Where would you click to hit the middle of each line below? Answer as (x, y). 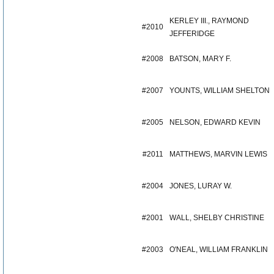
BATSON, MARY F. (200, 59)
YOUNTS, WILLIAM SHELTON (220, 91)
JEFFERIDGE (192, 34)
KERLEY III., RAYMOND (209, 21)
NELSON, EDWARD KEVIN (215, 122)
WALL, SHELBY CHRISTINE (217, 218)
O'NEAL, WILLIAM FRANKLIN (219, 250)
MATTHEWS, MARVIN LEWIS (218, 154)
